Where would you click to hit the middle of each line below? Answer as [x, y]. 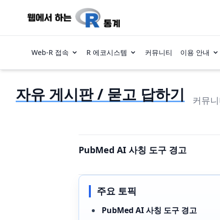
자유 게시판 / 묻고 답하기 [100, 94]
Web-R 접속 [50, 52]
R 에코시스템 [107, 52]
